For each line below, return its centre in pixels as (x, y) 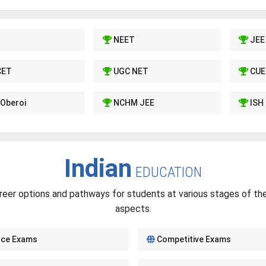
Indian (98, 168)
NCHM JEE (133, 103)
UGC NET (130, 71)
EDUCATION (169, 172)
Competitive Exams (193, 239)
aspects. (133, 209)
